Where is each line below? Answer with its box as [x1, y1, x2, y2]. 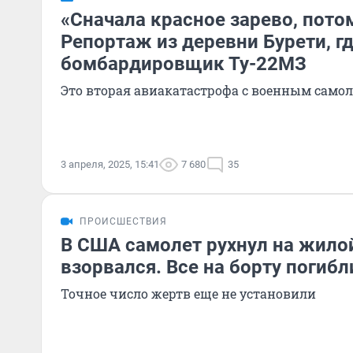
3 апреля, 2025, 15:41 [61, 158, 159, 170]
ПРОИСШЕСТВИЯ [80, 216, 167, 227]
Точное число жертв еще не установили [61, 285, 316, 302]
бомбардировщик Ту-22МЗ [61, 53, 307, 75]
